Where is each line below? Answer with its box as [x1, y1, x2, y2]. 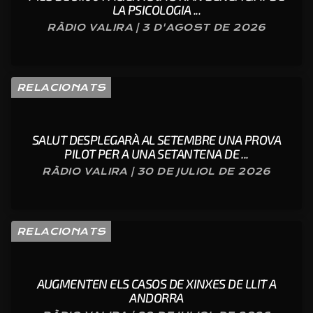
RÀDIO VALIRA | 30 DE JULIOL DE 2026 [42, 166, 271, 177]
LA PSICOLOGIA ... [112, 2, 201, 18]
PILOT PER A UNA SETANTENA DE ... [64, 146, 249, 162]
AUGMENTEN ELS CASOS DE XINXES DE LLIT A [36, 276, 277, 292]
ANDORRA [129, 290, 184, 306]
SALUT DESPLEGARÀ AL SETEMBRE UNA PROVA [31, 132, 282, 148]
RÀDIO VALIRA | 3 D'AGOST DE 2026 [47, 22, 266, 34]
